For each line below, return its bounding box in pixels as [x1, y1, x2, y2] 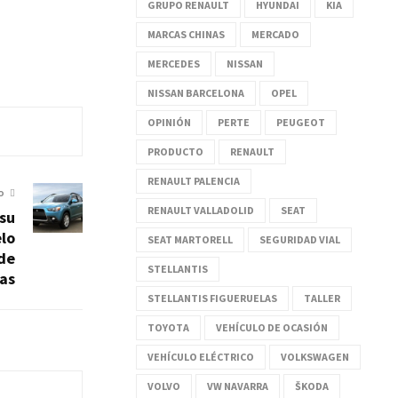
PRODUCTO [147, 144, 203, 158]
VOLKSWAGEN [281, 349, 349, 363]
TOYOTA [147, 320, 189, 334]
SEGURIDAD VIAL [259, 232, 340, 246]
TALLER [304, 291, 340, 305]
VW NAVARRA [207, 378, 268, 393]
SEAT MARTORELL [147, 232, 233, 246]
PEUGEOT [276, 115, 325, 129]
